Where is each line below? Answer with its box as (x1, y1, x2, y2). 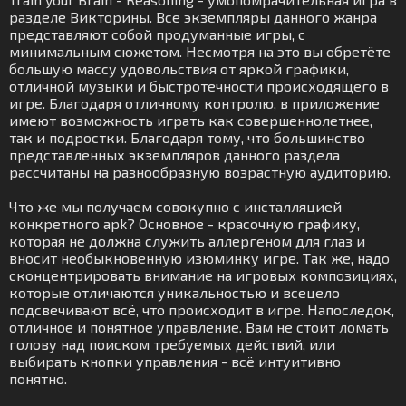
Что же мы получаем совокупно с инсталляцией (9, 198, 342, 215)
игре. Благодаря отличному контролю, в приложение (9, 94, 380, 111)
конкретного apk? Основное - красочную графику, (9, 215, 360, 232)
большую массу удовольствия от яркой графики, (9, 60, 349, 77)
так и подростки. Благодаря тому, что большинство (9, 129, 365, 146)
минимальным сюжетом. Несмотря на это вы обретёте (9, 43, 391, 60)
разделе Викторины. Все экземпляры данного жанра (9, 8, 377, 25)
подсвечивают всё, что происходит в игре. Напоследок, (9, 301, 394, 318)
